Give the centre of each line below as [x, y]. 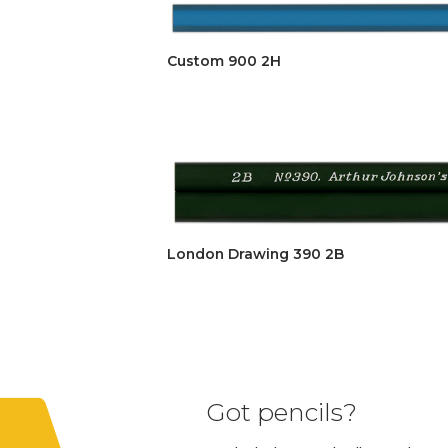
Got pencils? [281, 411]
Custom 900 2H [224, 60]
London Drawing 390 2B [255, 253]
